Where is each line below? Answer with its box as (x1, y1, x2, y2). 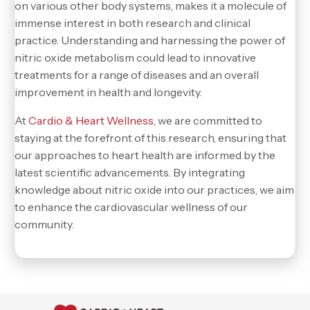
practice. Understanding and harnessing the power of (15, 33, 285, 47)
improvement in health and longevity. (15, 84, 202, 99)
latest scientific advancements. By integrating (15, 165, 245, 179)
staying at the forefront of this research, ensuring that (15, 130, 286, 145)
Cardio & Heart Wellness (28, 113, 154, 127)
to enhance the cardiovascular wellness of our (15, 199, 248, 214)
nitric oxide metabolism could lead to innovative (15, 50, 256, 64)
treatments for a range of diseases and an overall (15, 67, 259, 82)
